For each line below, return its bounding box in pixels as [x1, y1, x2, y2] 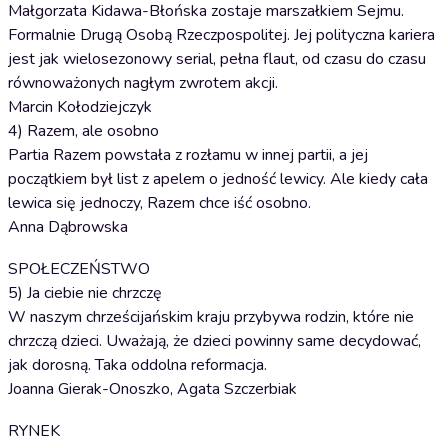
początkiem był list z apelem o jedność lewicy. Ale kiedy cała [8, 168, 428, 190]
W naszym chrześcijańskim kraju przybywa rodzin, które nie [8, 306, 414, 328]
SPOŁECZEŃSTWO [8, 258, 150, 280]
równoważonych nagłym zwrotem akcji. [8, 72, 278, 94]
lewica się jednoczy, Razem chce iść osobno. [8, 192, 311, 214]
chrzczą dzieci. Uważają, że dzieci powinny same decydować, [8, 330, 421, 352]
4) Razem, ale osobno [8, 120, 159, 142]
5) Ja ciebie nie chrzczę [8, 282, 162, 304]
